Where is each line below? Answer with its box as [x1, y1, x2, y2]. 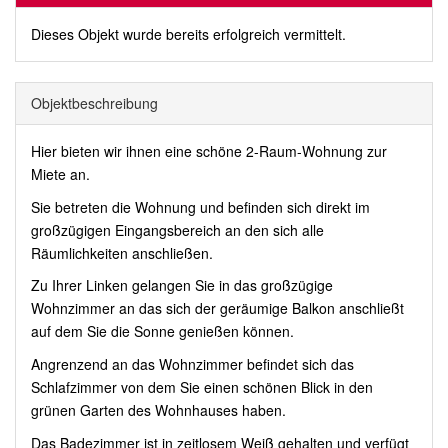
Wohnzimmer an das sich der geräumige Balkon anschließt [31, 298, 404, 319]
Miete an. [31, 163, 90, 184]
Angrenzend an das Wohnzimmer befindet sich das [31, 354, 354, 375]
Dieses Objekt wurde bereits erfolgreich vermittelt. [31, 23, 346, 44]
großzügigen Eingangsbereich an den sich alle [31, 219, 324, 240]
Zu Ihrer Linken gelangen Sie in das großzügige [31, 275, 333, 296]
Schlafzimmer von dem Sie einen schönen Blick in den [31, 377, 373, 398]
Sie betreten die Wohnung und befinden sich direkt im [31, 196, 370, 217]
